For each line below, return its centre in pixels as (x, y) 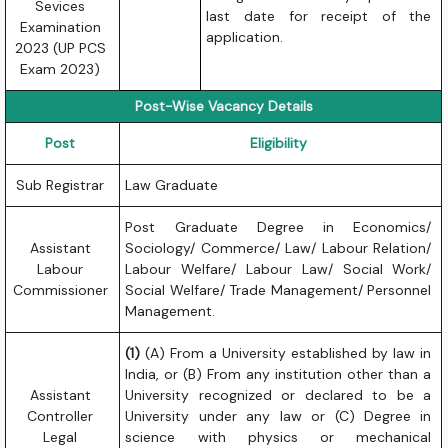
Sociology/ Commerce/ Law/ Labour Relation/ (278, 248)
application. (247, 37)
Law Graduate (172, 185)
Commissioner (60, 290)
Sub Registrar (60, 185)
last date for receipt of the (319, 16)
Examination (60, 27)
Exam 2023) (60, 69)
